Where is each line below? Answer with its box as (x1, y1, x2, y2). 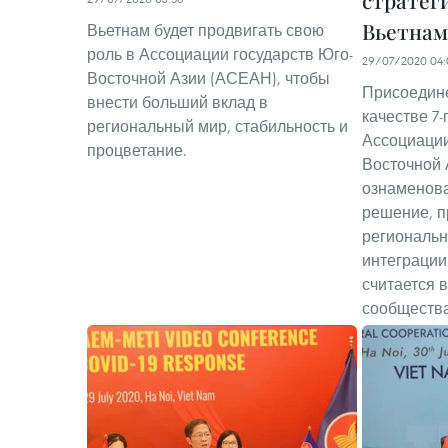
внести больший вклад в (87, 92, 268, 112)
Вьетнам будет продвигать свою (87, 20, 324, 40)
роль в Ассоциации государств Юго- (87, 44, 353, 64)
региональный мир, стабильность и (87, 116, 348, 136)
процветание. (87, 140, 187, 160)
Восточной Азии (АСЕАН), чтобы (87, 68, 330, 88)
